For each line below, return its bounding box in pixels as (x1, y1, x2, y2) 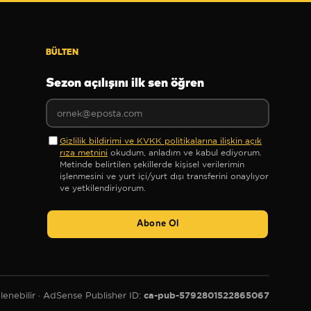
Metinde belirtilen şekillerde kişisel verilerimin (60, 160, 244, 169)
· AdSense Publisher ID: (35, 290, 144, 301)
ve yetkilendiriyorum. (60, 183, 146, 192)
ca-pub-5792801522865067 (144, 289, 269, 301)
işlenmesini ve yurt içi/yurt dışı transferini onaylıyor (60, 171, 269, 180)
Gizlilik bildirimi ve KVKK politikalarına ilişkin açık (60, 136, 262, 145)
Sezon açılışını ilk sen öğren (46, 77, 204, 90)
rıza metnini (60, 148, 108, 157)
